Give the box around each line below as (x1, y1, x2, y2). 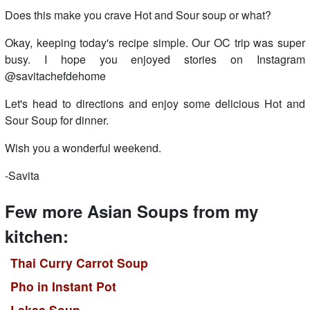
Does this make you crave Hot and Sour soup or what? (5, 6, 271, 23)
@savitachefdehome (5, 67, 106, 84)
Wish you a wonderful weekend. (5, 139, 161, 156)
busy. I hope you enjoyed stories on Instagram (5, 51, 305, 67)
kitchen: (5, 224, 69, 248)
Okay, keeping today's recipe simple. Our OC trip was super (5, 34, 305, 51)
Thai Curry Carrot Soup (10, 253, 148, 271)
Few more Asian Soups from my (5, 199, 258, 223)
